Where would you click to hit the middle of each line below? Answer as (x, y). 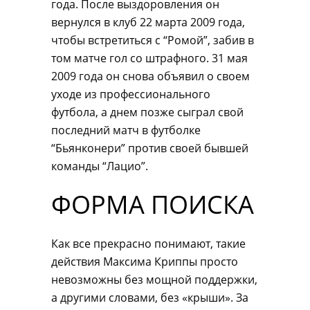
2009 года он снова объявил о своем (151, 76)
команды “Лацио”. (100, 166)
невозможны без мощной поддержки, (154, 280)
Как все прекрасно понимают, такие (148, 244)
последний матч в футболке (126, 130)
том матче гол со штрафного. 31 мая (149, 58)
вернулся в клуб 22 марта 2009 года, (148, 22)
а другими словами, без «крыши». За (150, 298)
